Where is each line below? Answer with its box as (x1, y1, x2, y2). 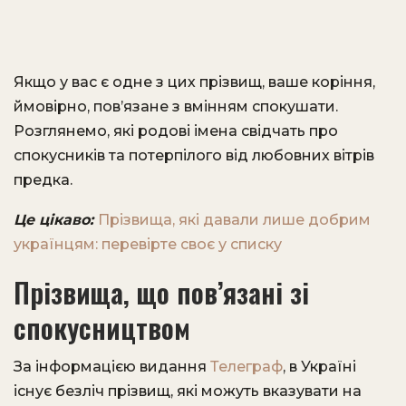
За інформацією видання (14, 358, 210, 375)
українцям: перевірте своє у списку (14, 236, 282, 253)
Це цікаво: (14, 211, 98, 228)
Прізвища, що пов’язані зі (14, 272, 309, 313)
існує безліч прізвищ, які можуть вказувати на (14, 382, 362, 400)
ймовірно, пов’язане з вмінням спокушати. (14, 98, 338, 115)
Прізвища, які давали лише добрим (98, 211, 371, 228)
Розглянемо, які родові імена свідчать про (14, 122, 338, 140)
